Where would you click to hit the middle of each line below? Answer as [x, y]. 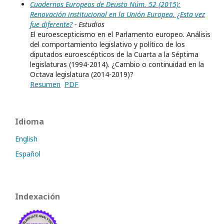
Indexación [37, 197]
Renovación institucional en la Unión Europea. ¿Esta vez [117, 14]
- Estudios [88, 24]
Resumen [45, 84]
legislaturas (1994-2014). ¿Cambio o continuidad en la [117, 64]
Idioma [29, 122]
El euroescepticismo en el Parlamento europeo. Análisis [120, 34]
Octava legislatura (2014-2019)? [82, 74]
